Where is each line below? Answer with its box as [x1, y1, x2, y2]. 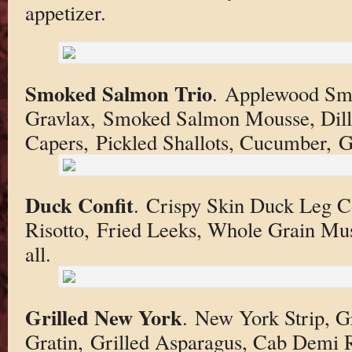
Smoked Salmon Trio [24, 77, 212, 108]
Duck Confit [24, 189, 134, 221]
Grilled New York [24, 301, 182, 332]
